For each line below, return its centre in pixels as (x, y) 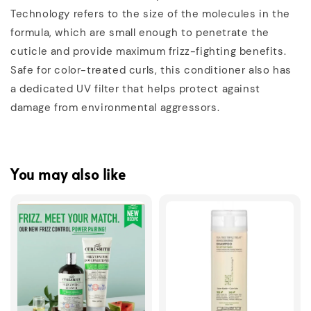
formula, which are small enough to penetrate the (140, 33)
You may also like (68, 174)
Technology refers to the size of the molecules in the (150, 14)
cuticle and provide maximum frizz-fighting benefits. (149, 52)
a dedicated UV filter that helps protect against (135, 89)
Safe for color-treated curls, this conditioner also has (151, 70)
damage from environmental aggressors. (115, 108)
